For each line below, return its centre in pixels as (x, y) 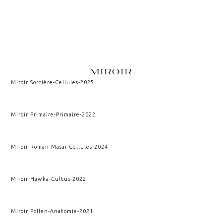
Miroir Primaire (33, 114)
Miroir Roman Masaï (39, 146)
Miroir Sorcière (32, 82)
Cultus (61, 179)
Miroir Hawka (30, 179)
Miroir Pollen (30, 211)
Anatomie (64, 211)
